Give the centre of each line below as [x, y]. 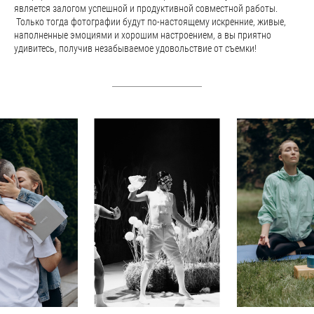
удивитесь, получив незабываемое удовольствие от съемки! [142, 48]
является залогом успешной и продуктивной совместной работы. [146, 8]
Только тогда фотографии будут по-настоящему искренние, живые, [150, 21]
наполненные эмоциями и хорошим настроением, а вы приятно [143, 35]
